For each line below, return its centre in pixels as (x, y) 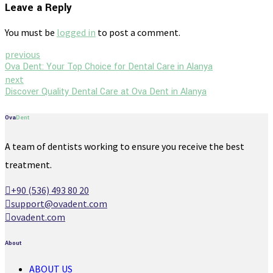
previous (23, 55)
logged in (76, 33)
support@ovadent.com (59, 204)
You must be (31, 33)
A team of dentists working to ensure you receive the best (125, 147)
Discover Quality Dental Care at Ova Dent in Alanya (106, 92)
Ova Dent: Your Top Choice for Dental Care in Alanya (109, 67)
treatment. (28, 165)
